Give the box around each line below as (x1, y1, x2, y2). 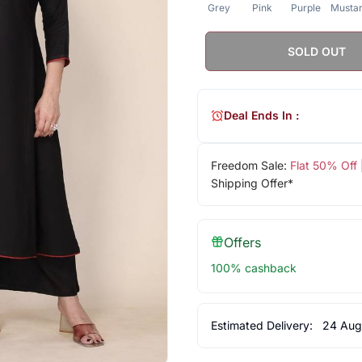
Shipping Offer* (210, 175, 293, 190)
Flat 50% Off (289, 158, 357, 172)
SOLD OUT (288, 44, 347, 58)
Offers (223, 234, 261, 250)
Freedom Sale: (210, 158, 290, 172)
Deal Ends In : (223, 108, 299, 123)
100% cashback (210, 260, 297, 275)
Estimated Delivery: (210, 318, 316, 332)
